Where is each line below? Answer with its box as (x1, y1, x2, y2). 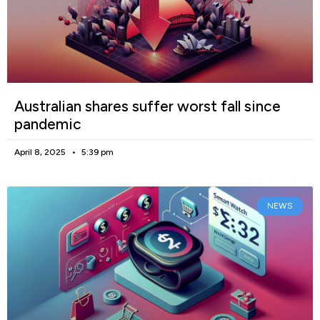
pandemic (14, 115, 81, 134)
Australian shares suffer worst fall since (14, 97, 281, 116)
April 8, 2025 (14, 147, 68, 158)
